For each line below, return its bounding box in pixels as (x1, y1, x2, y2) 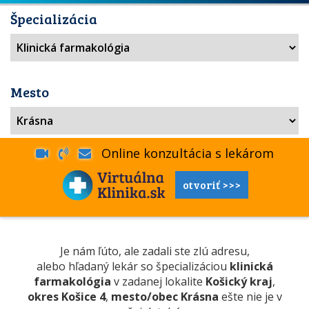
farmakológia (34, 274, 111, 289)
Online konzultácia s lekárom (90, 145, 274, 161)
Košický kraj (206, 274, 272, 289)
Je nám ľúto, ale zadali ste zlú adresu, (59, 243, 250, 259)
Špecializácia (10, 9, 97, 28)
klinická (229, 259, 273, 274)
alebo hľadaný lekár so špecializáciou (36, 259, 230, 274)
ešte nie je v (218, 289, 282, 304)
